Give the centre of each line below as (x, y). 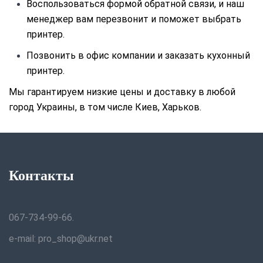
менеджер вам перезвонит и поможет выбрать (134, 19)
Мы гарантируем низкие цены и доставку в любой (122, 92)
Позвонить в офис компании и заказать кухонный (138, 55)
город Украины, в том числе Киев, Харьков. (105, 107)
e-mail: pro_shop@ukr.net (61, 239)
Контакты (41, 176)
